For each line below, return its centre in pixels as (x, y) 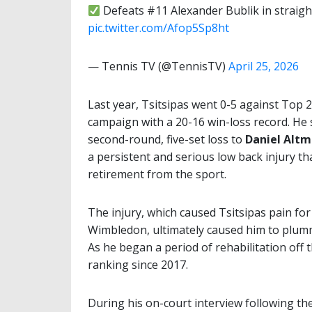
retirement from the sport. (157, 174)
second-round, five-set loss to (166, 140)
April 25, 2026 (264, 67)
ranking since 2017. (138, 265)
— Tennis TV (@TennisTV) (158, 67)
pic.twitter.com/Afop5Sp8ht (158, 28)
